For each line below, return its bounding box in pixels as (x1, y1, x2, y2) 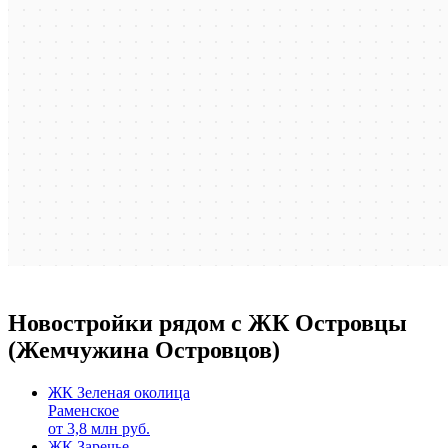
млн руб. (87, 420, 150, 438)
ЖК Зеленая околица (48, 384, 190, 402)
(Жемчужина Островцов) (8, 337, 280, 364)
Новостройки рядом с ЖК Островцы (8, 310, 407, 337)
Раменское (48, 402, 119, 420)
